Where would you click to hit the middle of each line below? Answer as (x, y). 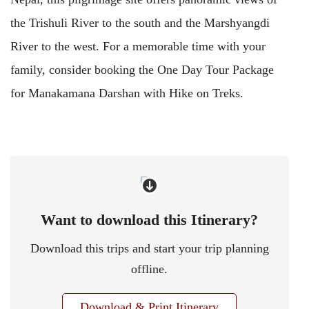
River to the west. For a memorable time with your (138, 47)
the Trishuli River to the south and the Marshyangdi (140, 23)
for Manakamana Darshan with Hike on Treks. (127, 93)
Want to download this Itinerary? (149, 220)
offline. (149, 269)
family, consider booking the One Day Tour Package (142, 70)
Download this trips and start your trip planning (149, 249)
